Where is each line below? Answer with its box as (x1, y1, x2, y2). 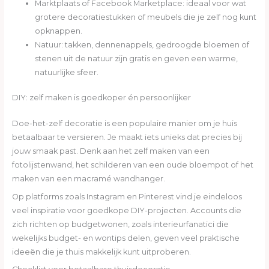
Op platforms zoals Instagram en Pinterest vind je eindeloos (11, 192, 242, 201)
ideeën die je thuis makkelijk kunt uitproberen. (11, 247, 191, 256)
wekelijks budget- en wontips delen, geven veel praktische (11, 233, 240, 243)
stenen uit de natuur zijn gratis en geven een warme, (34, 54, 238, 64)
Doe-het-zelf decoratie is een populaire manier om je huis (11, 119, 237, 128)
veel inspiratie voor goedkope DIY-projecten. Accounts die (11, 205, 241, 215)
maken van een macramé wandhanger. (11, 174, 165, 184)
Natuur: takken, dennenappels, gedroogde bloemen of (34, 40, 249, 50)
